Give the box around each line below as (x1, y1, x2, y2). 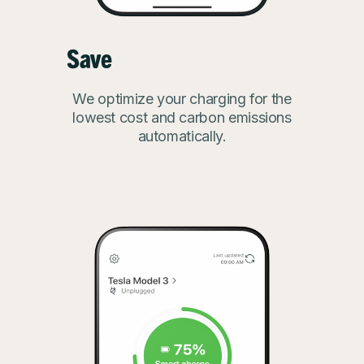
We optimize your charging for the (72, 89, 292, 107)
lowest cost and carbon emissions (72, 108, 292, 126)
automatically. (137, 127, 227, 145)
